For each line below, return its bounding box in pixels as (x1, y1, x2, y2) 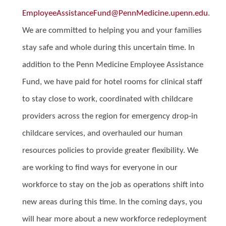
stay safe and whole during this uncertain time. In (22, 43, 195, 52)
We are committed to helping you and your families (22, 26, 202, 35)
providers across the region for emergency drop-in (22, 112, 198, 121)
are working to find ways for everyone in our (22, 163, 178, 172)
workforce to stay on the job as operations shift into (22, 181, 204, 189)
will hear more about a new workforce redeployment (22, 215, 207, 223)
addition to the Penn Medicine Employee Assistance (22, 61, 203, 69)
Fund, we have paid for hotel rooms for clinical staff (22, 78, 202, 86)
